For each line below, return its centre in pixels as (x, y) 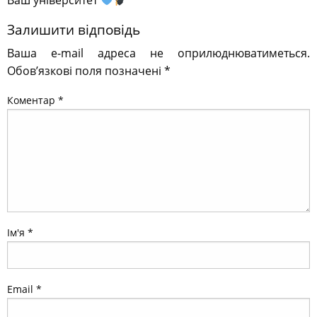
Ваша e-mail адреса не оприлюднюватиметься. (158, 53)
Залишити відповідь (74, 30)
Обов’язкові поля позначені (86, 71)
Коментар (33, 100)
